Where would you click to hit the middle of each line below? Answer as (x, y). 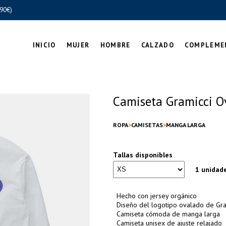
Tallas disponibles (143, 155)
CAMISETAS (147, 125)
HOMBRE (115, 45)
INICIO (44, 45)
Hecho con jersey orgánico (157, 196)
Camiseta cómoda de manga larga (168, 214)
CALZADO (157, 45)
